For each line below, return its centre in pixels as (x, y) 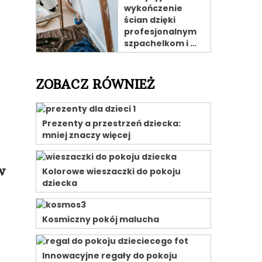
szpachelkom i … (160, 43)
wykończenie (153, 8)
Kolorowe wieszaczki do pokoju (111, 171)
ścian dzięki (150, 20)
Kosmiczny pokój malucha (101, 219)
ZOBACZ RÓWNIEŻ (95, 85)
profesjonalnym (160, 32)
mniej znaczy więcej (86, 135)
